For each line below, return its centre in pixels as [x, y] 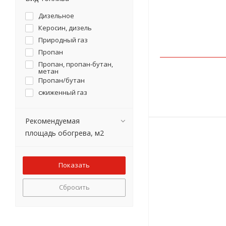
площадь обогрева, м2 [65, 133]
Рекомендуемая [52, 121]
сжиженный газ [63, 92]
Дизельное [56, 16]
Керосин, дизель [65, 28]
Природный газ [63, 40]
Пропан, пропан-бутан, [76, 64]
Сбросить [74, 187]
